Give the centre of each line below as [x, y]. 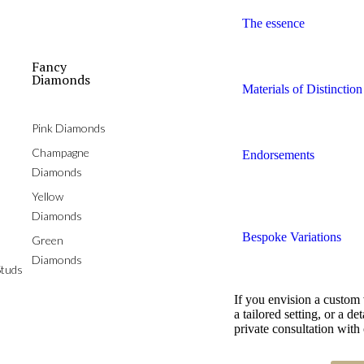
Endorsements [279, 155]
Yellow [48, 197]
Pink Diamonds [69, 128]
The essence [274, 24]
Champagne [61, 153]
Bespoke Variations [292, 237]
